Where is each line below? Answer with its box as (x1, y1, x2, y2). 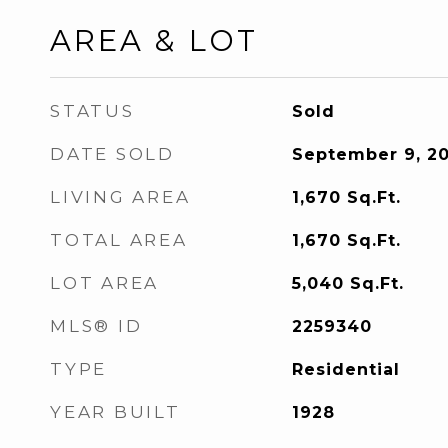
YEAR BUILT (50, 402, 181, 422)
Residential (291, 360, 400, 379)
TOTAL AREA (50, 230, 188, 250)
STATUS (50, 101, 135, 121)
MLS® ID (50, 316, 143, 336)
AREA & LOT (50, 23, 258, 58)
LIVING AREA (50, 187, 191, 207)
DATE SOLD (50, 144, 175, 164)
